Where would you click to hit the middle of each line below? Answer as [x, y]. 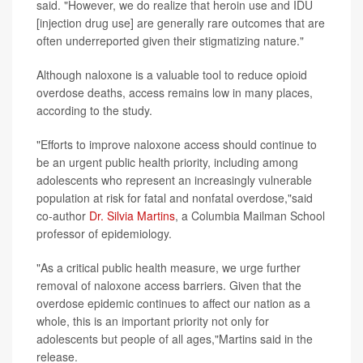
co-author [63, 215]
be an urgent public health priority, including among [167, 162]
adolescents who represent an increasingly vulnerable [174, 179]
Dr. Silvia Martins [132, 215]
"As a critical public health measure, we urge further [169, 267]
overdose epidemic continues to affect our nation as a [173, 303]
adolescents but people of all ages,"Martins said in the [175, 338]
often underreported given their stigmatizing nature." [170, 40]
